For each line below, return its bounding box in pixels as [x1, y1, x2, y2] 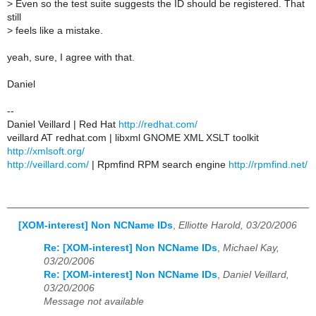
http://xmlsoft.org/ [7, 145, 85, 157]
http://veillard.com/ [7, 159, 89, 170]
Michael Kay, [223, 243, 279, 254]
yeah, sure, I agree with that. [7, 51, 135, 63]
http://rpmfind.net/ [229, 159, 308, 170]
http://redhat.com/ [119, 119, 197, 130]
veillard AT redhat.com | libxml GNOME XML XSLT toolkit [7, 132, 259, 143]
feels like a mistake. [13, 25, 103, 36]
